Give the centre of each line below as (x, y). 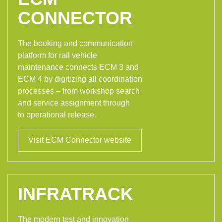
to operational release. (57, 114)
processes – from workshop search (79, 91)
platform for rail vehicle (57, 55)
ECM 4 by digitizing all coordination (80, 79)
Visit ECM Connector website (80, 140)
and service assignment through (74, 103)
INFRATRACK (76, 194)
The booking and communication (75, 43)
